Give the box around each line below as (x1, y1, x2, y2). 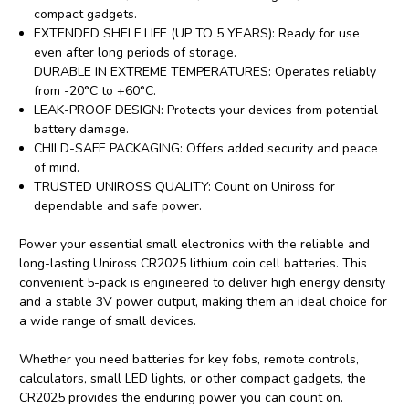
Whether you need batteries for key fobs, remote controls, (19, 351, 359, 369)
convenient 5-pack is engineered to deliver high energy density (19, 274, 385, 292)
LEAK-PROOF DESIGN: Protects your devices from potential (34, 101, 379, 120)
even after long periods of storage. (34, 44, 237, 62)
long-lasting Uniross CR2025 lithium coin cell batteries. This (19, 255, 367, 273)
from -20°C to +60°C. (34, 82, 157, 100)
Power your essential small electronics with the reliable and (19, 236, 370, 254)
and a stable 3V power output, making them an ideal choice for (19, 293, 387, 311)
